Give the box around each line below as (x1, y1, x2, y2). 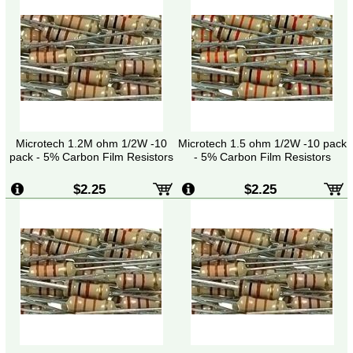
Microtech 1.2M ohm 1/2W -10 (15, 136, 167, 150)
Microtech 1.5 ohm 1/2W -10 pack (177, 136, 347, 150)
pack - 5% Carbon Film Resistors (9, 150, 173, 163)
